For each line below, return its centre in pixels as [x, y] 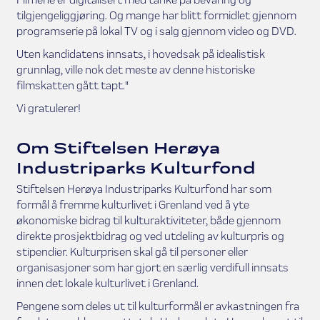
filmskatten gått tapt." [72, 86]
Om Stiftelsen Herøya [118, 148]
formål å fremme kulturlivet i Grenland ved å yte [132, 205]
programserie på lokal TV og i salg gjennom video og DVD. [156, 31]
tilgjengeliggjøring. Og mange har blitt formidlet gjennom [156, 16]
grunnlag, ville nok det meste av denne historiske [135, 70]
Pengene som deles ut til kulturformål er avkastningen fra [157, 306]
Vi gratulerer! [48, 109]
